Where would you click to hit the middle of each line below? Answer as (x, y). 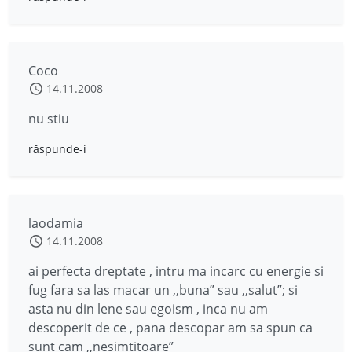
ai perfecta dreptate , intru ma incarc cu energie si (176, 271)
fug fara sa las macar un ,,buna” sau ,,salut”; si (163, 290)
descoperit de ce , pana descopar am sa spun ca (170, 328)
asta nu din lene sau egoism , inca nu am (148, 309)
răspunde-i (57, 149)
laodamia (56, 223)
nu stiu (49, 119)
